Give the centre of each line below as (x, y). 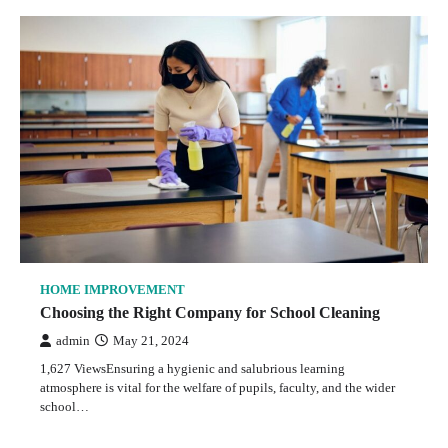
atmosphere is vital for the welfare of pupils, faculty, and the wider (217, 388)
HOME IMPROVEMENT (112, 290)
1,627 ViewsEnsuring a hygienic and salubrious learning (192, 369)
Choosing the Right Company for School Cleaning (210, 313)
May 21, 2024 (151, 341)
